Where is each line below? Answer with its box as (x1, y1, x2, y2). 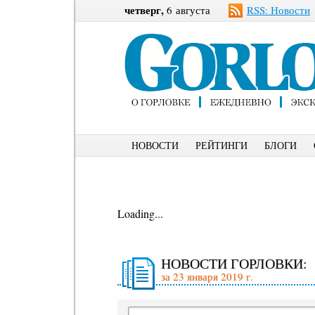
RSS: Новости (247, 3, 310, 17)
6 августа (164, 3, 210, 17)
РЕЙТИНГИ (195, 139, 247, 152)
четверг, (124, 2, 164, 18)
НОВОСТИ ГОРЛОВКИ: (161, 254, 307, 273)
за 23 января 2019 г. (161, 269, 253, 283)
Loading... (117, 206, 163, 221)
